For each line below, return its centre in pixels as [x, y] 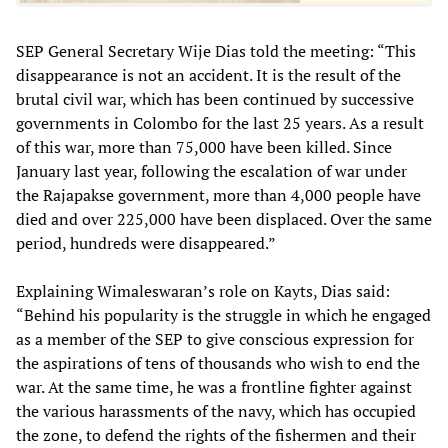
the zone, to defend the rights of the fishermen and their [216, 434]
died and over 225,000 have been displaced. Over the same [224, 218]
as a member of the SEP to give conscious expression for [215, 338]
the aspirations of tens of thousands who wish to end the [218, 362]
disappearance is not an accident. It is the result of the [208, 74]
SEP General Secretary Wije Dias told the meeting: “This [216, 50]
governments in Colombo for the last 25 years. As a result [220, 122]
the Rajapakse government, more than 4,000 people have [218, 194]
